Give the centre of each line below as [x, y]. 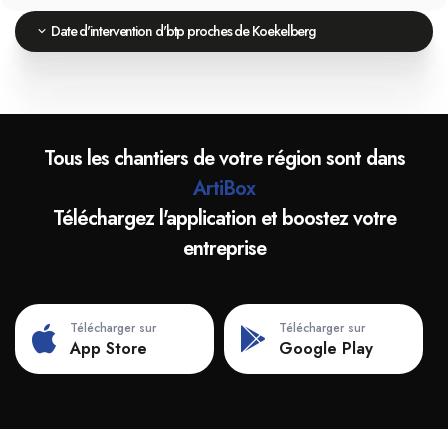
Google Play [326, 348]
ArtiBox [224, 188]
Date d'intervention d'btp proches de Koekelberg [181, 31]
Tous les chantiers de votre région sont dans [224, 158]
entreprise [224, 248]
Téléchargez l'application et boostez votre [224, 218]
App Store [108, 348]
